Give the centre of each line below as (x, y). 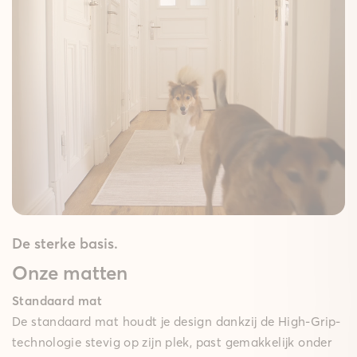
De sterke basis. (65, 243)
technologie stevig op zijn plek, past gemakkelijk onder (172, 343)
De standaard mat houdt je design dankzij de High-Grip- (177, 322)
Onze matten (70, 273)
